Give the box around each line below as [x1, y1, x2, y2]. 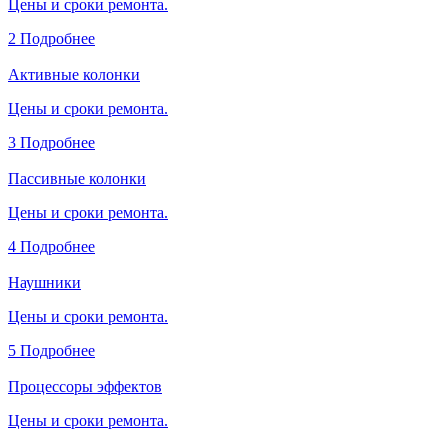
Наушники [8, 273, 81, 291]
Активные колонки [8, 65, 140, 83]
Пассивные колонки [8, 169, 146, 187]
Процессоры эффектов [8, 377, 162, 395]
